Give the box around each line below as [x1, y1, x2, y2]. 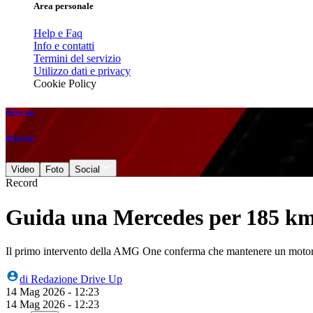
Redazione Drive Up [31, 273, 122, 286]
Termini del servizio [34, 52, 121, 65]
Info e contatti [34, 40, 94, 52]
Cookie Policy [34, 78, 96, 90]
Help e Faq [34, 27, 82, 40]
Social [75, 164, 100, 175]
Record [6, 177, 38, 189]
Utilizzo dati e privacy [34, 65, 131, 78]
